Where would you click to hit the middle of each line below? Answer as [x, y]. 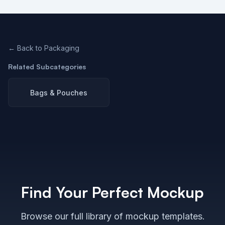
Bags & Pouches [59, 93]
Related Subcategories [47, 67]
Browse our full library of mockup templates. [113, 216]
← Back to [26, 48]
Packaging [62, 48]
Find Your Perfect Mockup [113, 192]
